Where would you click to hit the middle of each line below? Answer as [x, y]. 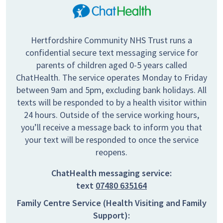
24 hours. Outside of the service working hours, [111, 115]
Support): [111, 216]
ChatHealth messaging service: [111, 173]
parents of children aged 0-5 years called [111, 65]
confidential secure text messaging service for [111, 53]
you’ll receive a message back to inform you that [111, 127]
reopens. [111, 152]
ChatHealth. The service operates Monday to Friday [111, 78]
